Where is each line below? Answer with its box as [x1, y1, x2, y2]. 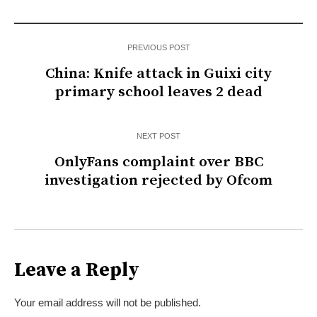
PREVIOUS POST [127, 43, 190, 52]
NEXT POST [137, 132, 180, 141]
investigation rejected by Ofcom [45, 171, 272, 190]
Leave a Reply [14, 258, 139, 283]
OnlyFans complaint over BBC [54, 153, 263, 172]
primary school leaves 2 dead [54, 83, 263, 102]
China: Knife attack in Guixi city [45, 64, 272, 83]
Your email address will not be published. [14, 296, 201, 309]
